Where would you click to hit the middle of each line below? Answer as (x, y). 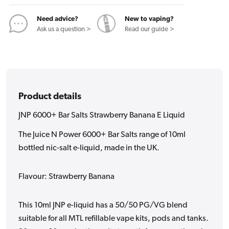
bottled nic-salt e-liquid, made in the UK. (89, 148)
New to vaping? (149, 19)
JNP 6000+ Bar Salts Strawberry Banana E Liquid (102, 116)
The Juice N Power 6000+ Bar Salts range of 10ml (102, 135)
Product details (50, 97)
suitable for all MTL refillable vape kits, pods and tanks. (113, 219)
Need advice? (58, 19)
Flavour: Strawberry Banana (66, 177)
